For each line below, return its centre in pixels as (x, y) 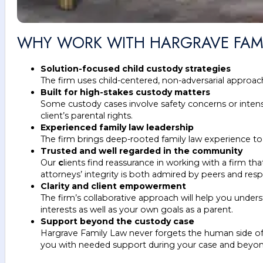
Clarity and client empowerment (113, 186)
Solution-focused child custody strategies (136, 68)
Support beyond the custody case (117, 221)
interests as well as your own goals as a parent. (137, 209)
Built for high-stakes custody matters (125, 92)
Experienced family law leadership (117, 127)
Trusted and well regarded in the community (141, 151)
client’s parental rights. (87, 115)
